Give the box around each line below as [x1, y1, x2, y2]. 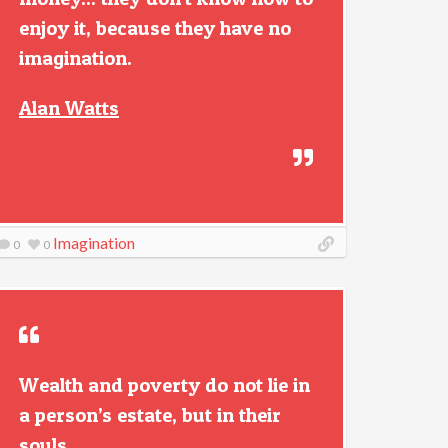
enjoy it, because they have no [19, 16, 291, 40]
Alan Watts [19, 96, 119, 120]
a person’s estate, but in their [19, 403, 281, 427]
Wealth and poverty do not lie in [19, 373, 310, 397]
